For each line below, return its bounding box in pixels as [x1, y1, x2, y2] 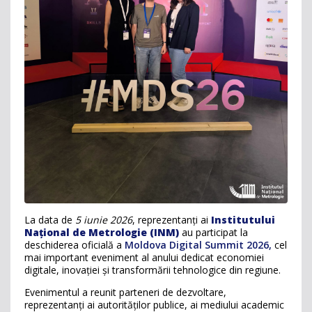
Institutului [211, 213, 275, 226]
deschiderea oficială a [24, 238, 122, 251]
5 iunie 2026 [75, 213, 132, 226]
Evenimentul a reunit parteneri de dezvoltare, [24, 286, 226, 299]
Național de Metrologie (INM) [24, 226, 179, 239]
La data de [24, 213, 75, 226]
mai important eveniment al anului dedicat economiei [24, 251, 264, 264]
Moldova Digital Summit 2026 [125, 238, 269, 251]
